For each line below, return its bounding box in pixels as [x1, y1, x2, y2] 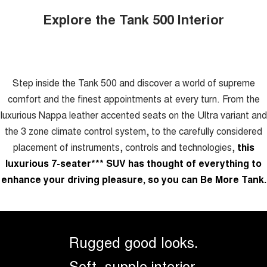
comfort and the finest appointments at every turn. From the [7, 92, 260, 106]
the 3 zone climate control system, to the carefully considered [5, 124, 262, 138]
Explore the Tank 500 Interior [43, 10, 224, 29]
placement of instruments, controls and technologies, [13, 140, 237, 154]
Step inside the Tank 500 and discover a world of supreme [12, 76, 255, 90]
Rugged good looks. [69, 231, 198, 253]
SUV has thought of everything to [106, 156, 262, 170]
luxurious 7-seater [5, 156, 91, 170]
